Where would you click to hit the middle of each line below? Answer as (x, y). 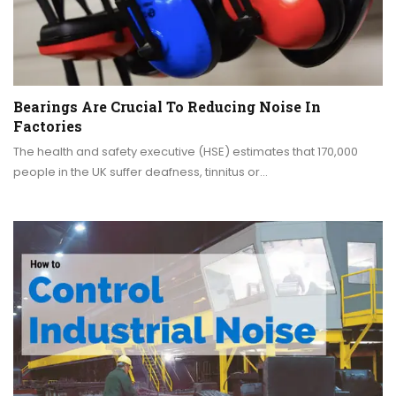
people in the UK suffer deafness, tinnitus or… (141, 172)
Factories (48, 126)
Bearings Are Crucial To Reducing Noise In (167, 107)
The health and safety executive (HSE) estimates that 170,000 (186, 152)
